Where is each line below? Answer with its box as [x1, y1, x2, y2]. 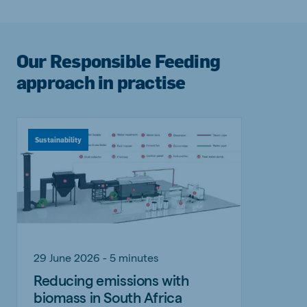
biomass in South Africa [34, 288, 182, 306]
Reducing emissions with [34, 271, 189, 288]
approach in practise [16, 70, 186, 93]
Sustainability [35, 135, 82, 144]
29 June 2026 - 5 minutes [34, 250, 158, 264]
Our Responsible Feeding [16, 49, 221, 72]
